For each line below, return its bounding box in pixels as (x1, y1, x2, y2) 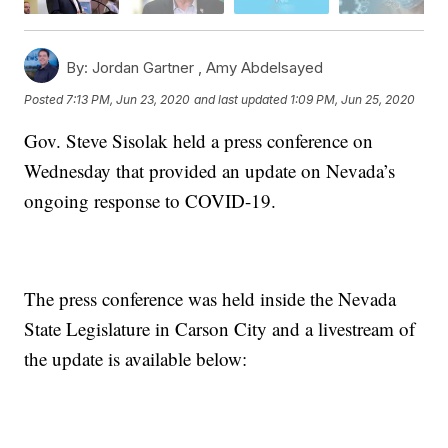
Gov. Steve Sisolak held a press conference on (24, 128, 374, 154)
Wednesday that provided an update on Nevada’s (24, 158, 396, 184)
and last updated (194, 91, 288, 107)
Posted (24, 91, 67, 107)
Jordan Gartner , (88, 58, 207, 78)
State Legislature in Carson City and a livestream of (24, 316, 416, 342)
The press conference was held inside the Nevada (24, 286, 397, 312)
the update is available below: (24, 346, 248, 372)
